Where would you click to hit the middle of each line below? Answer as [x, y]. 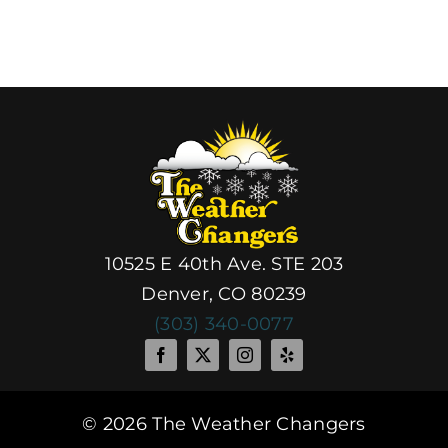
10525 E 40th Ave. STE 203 [224, 264]
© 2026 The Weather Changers [224, 424]
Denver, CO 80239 [224, 294]
